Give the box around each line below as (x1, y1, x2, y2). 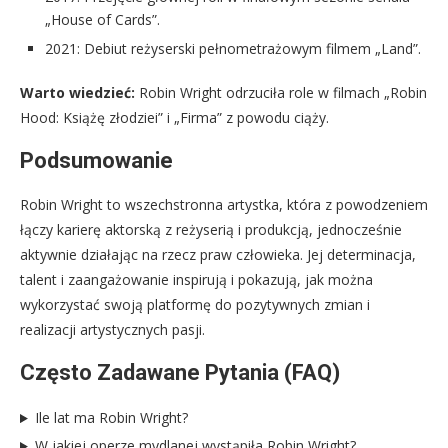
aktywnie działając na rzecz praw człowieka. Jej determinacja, (20, 245, 416, 265)
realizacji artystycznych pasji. (20, 320, 205, 340)
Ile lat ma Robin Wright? (34, 408, 188, 428)
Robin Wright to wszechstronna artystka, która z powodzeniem (20, 195, 428, 215)
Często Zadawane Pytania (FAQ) (20, 360, 340, 386)
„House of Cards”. (45, 10, 160, 30)
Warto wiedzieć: (20, 83, 135, 103)
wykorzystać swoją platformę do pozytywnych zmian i (20, 295, 370, 315)
